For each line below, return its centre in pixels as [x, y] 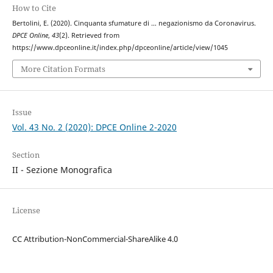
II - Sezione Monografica [62, 170]
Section [26, 155]
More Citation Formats [63, 69]
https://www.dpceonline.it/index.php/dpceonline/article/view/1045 [120, 47]
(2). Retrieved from [89, 35]
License [26, 211]
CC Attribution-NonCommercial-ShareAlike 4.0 [95, 239]
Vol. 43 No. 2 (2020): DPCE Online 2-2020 [94, 127]
